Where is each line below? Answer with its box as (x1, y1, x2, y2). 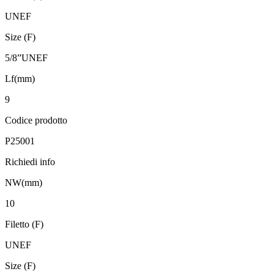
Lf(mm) (5, 73, 35, 84)
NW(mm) (5, 177, 42, 188)
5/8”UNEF (5, 53, 48, 64)
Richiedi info (5, 157, 55, 168)
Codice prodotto (5, 115, 67, 126)
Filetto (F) (5, 219, 43, 230)
